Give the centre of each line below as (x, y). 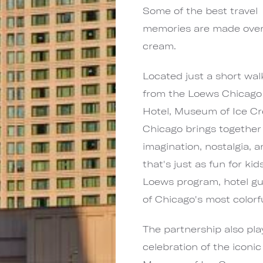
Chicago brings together (202, 128)
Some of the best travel (200, 10)
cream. (160, 45)
